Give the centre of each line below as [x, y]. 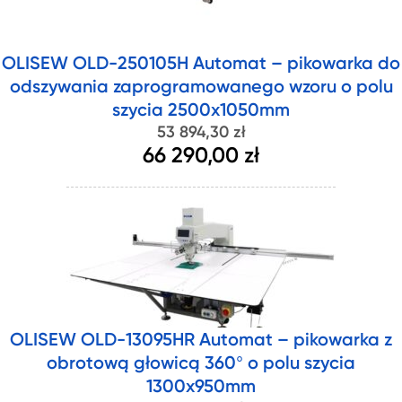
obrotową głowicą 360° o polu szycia [201, 364]
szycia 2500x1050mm [201, 111]
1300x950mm [201, 388]
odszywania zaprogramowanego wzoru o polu [201, 88]
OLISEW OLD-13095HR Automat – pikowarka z [201, 341]
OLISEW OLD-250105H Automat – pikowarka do [201, 65]
